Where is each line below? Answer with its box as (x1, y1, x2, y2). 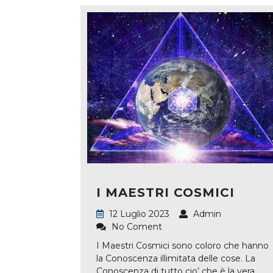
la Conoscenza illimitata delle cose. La (96, 252, 255, 264)
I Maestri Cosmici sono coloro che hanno (96, 239, 269, 251)
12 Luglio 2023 (107, 208, 169, 219)
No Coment (109, 221, 162, 232)
